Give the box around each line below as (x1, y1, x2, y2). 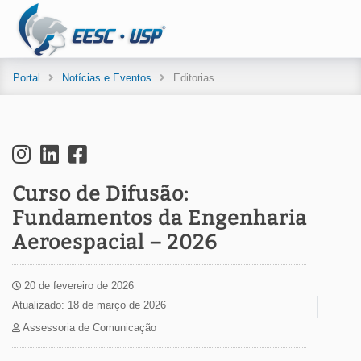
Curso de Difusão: (12, 182, 189, 206)
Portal (13, 72, 40, 84)
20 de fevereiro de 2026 (21, 280, 134, 292)
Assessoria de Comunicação (20, 322, 156, 334)
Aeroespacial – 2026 (12, 230, 218, 255)
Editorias (173, 72, 214, 84)
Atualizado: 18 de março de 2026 (12, 299, 166, 311)
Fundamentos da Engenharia (12, 206, 307, 230)
